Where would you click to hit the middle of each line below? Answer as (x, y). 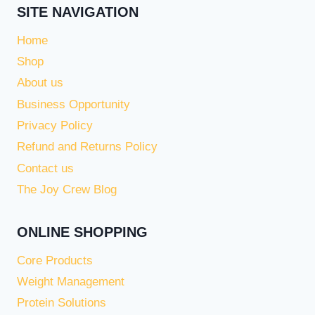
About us (40, 83)
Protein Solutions (62, 303)
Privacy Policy (55, 126)
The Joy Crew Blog (67, 190)
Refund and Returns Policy (87, 147)
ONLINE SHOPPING (82, 232)
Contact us (45, 168)
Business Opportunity (73, 104)
